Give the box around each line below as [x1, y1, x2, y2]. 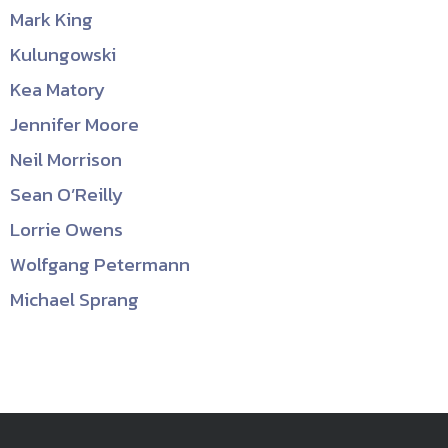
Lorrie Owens [10, 215, 123, 244]
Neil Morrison [10, 145, 122, 174]
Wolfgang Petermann [10, 250, 190, 279]
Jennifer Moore [10, 110, 139, 139]
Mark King [10, 5, 93, 34]
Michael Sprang [10, 285, 139, 314]
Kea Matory [10, 75, 105, 104]
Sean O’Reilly [10, 180, 123, 209]
